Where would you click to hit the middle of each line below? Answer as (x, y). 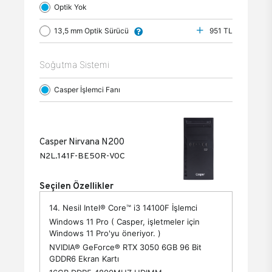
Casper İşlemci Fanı (90, 90)
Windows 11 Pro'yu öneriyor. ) (105, 233)
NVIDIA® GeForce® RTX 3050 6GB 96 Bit (125, 247)
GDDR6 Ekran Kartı (84, 259)
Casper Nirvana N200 (82, 141)
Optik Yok (73, 7)
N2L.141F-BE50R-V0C (82, 155)
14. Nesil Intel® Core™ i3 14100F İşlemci (123, 208)
